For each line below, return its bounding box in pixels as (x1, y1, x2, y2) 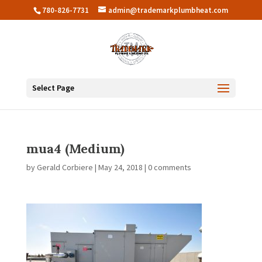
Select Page (32, 82, 74, 93)
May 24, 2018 (98, 162, 143, 173)
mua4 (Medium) (26, 140, 125, 157)
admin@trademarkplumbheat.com (108, 5, 229, 15)
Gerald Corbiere (36, 162, 93, 173)
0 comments (147, 162, 191, 173)
